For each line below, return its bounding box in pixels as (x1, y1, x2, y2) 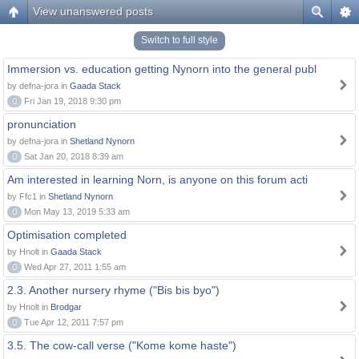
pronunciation (7, 118, 76, 131)
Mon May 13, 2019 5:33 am (22, 207, 130, 216)
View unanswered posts (33, 5, 153, 18)
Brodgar (50, 302, 82, 312)
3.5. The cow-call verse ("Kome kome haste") (7, 339, 236, 352)
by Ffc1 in (7, 192, 48, 201)
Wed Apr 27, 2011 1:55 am (22, 262, 126, 272)
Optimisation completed (7, 228, 127, 241)
